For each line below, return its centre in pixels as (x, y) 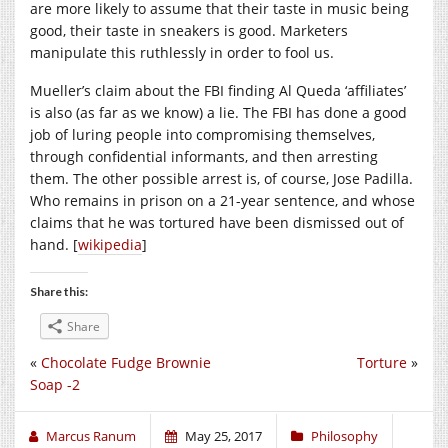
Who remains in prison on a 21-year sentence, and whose (222, 200)
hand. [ (54, 244)
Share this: (59, 291)
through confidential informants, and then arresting (204, 156)
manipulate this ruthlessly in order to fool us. (182, 52)
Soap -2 (55, 384)
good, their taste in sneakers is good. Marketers (189, 30)
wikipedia (110, 244)
